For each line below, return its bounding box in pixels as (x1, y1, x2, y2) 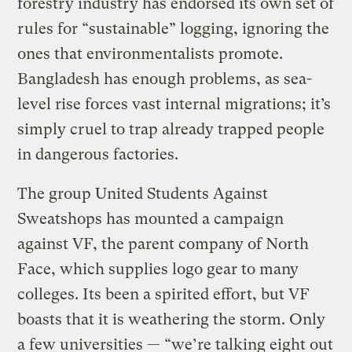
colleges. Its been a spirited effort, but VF (17, 284, 310, 303)
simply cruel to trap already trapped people (17, 119, 325, 138)
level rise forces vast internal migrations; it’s (17, 94, 332, 113)
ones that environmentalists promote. (17, 44, 284, 63)
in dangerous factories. (17, 145, 179, 163)
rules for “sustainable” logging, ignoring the (17, 19, 330, 38)
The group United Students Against (17, 184, 269, 203)
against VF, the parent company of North (17, 234, 310, 253)
